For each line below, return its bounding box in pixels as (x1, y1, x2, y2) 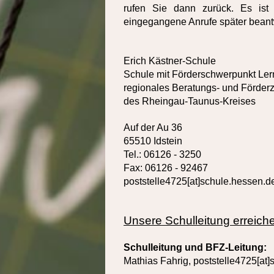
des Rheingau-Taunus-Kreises (124, 95, 256, 106)
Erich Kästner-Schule (124, 55, 216, 66)
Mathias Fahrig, (124, 255, 193, 266)
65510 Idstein (124, 135, 182, 146)
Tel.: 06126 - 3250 (124, 149, 201, 160)
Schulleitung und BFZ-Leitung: (124, 242, 267, 253)
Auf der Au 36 (124, 122, 182, 133)
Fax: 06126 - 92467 (124, 162, 208, 173)
